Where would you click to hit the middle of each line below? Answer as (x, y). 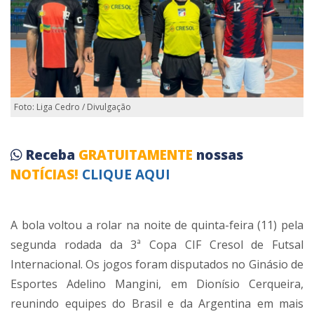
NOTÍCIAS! (45, 174)
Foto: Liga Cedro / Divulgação (73, 107)
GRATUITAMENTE (137, 155)
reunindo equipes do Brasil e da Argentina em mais (157, 303)
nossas (220, 155)
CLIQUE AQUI (126, 174)
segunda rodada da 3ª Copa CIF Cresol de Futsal (157, 244)
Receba (52, 155)
